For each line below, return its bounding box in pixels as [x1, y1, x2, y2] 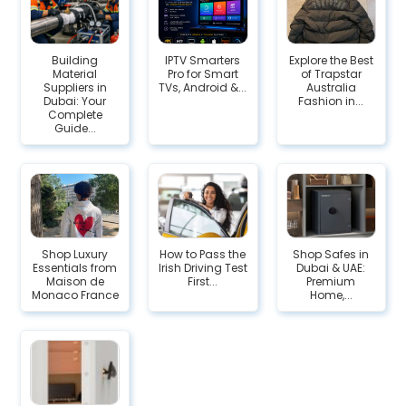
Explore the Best [288, 53, 373, 69]
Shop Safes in [293, 246, 370, 263]
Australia [305, 80, 356, 96]
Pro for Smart [167, 66, 238, 82]
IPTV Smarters [165, 53, 241, 69]
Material [53, 66, 98, 82]
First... [188, 274, 218, 290]
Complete [47, 107, 102, 123]
